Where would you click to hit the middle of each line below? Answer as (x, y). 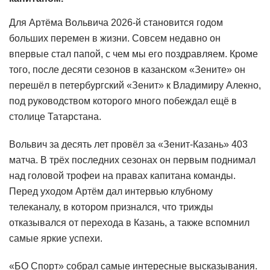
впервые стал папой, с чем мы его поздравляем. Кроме (133, 54)
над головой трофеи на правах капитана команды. (122, 175)
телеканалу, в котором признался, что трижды (111, 207)
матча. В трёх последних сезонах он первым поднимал (132, 160)
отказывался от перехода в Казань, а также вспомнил (129, 222)
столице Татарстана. (55, 116)
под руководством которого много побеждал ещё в (123, 101)
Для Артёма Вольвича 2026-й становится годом (116, 22)
